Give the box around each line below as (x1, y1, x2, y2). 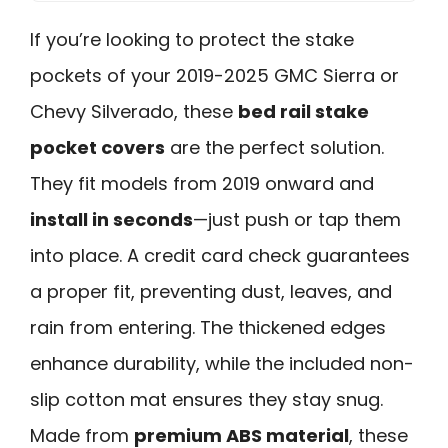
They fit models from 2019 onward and (30, 170, 374, 196)
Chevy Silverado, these (30, 98, 238, 124)
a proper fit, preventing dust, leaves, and (30, 278, 392, 304)
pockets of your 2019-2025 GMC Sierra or (30, 62, 399, 88)
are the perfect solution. (165, 134, 384, 160)
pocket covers (30, 134, 165, 160)
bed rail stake (238, 98, 369, 124)
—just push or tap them (193, 206, 401, 232)
